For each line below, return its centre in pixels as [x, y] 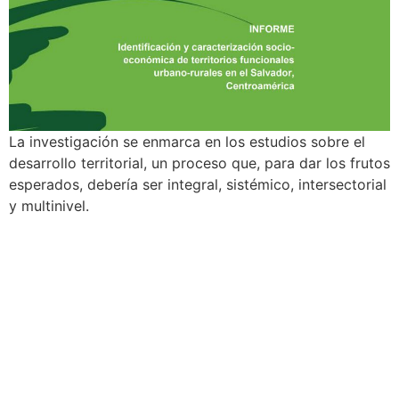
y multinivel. [49, 205]
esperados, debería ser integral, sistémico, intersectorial [198, 184]
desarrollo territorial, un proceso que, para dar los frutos [199, 163]
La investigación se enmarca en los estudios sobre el [187, 141]
